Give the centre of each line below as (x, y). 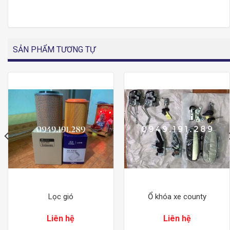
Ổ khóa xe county (177, 197)
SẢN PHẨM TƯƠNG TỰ (54, 50)
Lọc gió (61, 197)
